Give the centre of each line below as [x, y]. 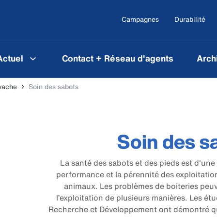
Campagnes [140, 19]
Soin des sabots [54, 86]
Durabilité [190, 19]
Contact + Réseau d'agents [118, 58]
